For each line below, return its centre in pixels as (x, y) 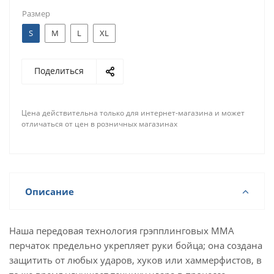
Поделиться (59, 71)
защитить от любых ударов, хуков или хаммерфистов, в (135, 260)
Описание (50, 191)
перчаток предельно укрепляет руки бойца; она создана (136, 245)
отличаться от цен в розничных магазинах (99, 124)
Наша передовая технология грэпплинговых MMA (122, 231)
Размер (36, 13)
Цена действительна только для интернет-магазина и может (133, 113)
